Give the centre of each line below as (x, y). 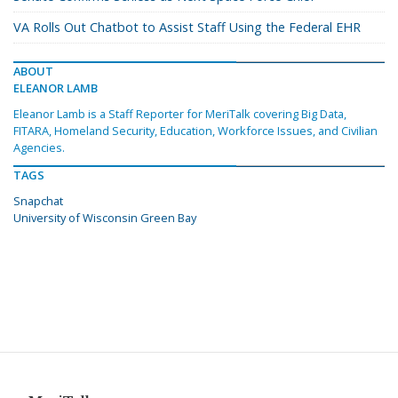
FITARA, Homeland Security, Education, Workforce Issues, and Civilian (195, 131)
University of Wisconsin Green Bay (105, 218)
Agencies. (39, 148)
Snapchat (38, 201)
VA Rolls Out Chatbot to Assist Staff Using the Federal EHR (187, 28)
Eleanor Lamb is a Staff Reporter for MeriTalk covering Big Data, (180, 114)
